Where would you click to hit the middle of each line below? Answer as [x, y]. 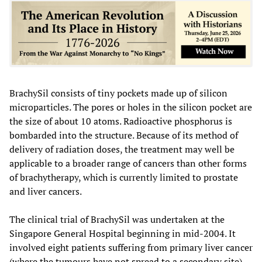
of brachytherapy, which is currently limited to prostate [124, 177]
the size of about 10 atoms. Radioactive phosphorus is [121, 121]
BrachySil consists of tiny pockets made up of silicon [118, 93]
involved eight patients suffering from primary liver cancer [131, 247]
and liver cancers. [46, 191]
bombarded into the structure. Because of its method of [124, 135]
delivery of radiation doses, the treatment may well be [122, 149]
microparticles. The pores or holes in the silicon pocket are [131, 107]
